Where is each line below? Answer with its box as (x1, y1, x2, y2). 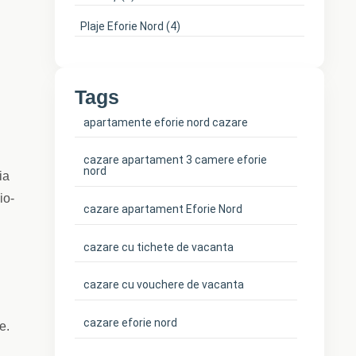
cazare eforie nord (83, 315, 178, 329)
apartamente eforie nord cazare (83, 115, 249, 129)
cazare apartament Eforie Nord (83, 202, 243, 215)
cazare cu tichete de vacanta (83, 240, 234, 253)
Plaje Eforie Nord (79, 20, 164, 33)
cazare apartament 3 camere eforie (83, 153, 268, 167)
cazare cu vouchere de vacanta (83, 278, 245, 292)
